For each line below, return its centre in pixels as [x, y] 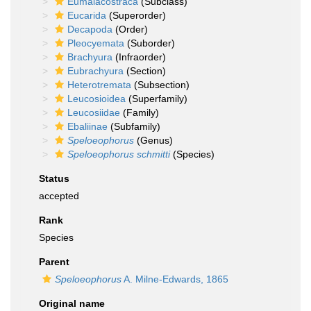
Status [54, 178]
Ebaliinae [87, 126]
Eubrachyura [95, 71]
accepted [59, 196]
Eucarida [87, 15]
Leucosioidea [96, 99]
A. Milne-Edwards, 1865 [175, 279]
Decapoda [90, 29]
